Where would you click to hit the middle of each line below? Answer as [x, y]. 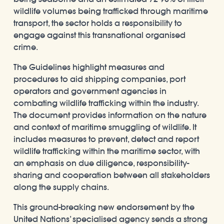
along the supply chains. [61, 187]
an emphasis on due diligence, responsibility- [101, 163]
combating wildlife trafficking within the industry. [106, 103]
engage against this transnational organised [99, 35]
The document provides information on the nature [110, 115]
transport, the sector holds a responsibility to [98, 23]
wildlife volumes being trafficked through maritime [111, 11]
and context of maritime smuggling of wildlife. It [105, 127]
